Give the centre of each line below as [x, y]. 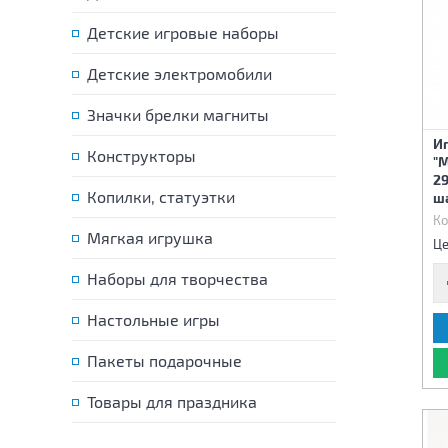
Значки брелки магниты [178, 114]
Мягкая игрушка [150, 237]
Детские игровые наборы [183, 32]
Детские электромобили [179, 73]
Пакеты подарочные [164, 360]
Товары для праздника [172, 401]
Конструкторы [141, 155]
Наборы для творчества [177, 278]
